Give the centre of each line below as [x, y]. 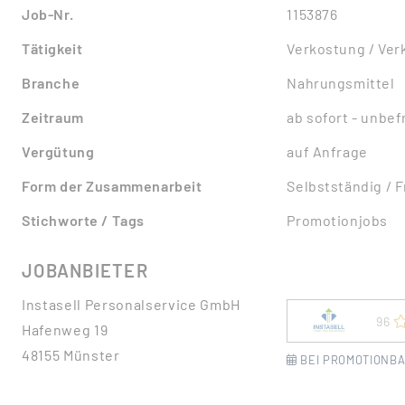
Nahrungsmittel [341, 83]
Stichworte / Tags [84, 220]
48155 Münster [71, 355]
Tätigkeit [52, 48]
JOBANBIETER [85, 270]
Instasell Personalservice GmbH [132, 304]
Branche [51, 83]
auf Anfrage [327, 151]
